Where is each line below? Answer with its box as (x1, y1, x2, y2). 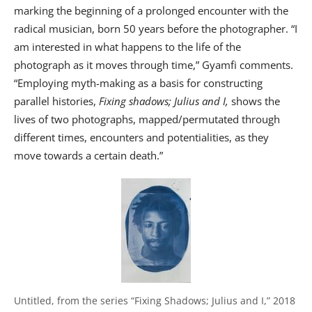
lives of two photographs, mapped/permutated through (14, 112, 280, 127)
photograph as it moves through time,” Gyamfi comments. (14, 58, 293, 72)
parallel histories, (14, 94, 99, 109)
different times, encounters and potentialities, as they (14, 130, 269, 145)
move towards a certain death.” (14, 148, 163, 163)
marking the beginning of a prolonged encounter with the (14, 3, 288, 18)
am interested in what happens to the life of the (14, 40, 241, 54)
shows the (228, 94, 280, 109)
